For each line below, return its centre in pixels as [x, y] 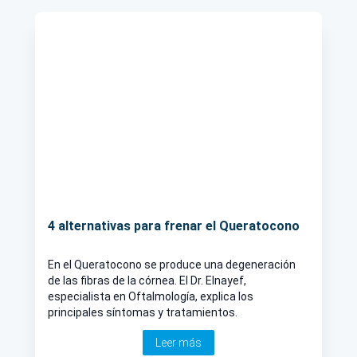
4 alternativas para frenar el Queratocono [174, 226]
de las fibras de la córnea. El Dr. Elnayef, [147, 281]
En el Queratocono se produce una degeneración [172, 265]
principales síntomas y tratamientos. [143, 313]
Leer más [178, 343]
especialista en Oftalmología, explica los [151, 297]
